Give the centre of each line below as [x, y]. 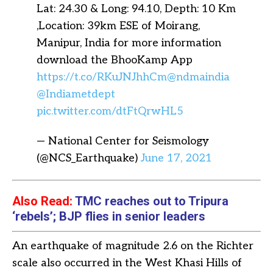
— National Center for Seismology [123, 141]
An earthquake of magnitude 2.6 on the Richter [133, 246]
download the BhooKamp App [115, 60]
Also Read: [42, 201]
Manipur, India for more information [129, 43]
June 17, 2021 [176, 158]
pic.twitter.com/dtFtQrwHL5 [110, 111]
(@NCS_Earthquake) [89, 158]
